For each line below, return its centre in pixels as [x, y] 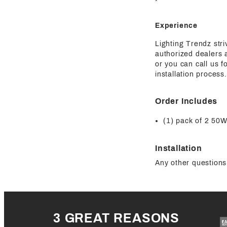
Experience [176, 26]
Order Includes [186, 101]
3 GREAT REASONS [116, 218]
